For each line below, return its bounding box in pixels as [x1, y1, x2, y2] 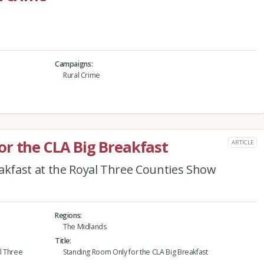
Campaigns [54, 58, 91, 69]
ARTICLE [232, 138, 253, 146]
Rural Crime [62, 70, 101, 80]
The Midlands [62, 221, 107, 232]
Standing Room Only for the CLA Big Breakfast [62, 246, 208, 257]
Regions [54, 210, 81, 220]
